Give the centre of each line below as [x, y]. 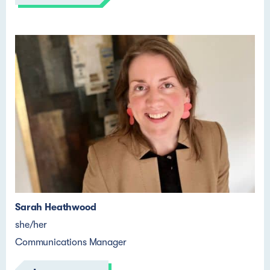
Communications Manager [71, 242]
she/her [31, 225]
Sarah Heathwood [56, 207]
